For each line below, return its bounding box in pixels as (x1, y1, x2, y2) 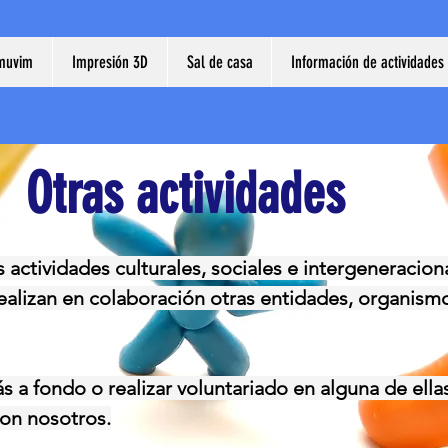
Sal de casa (186, 52, 253, 72)
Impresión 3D (72, 52, 148, 72)
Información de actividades (290, 52, 444, 72)
